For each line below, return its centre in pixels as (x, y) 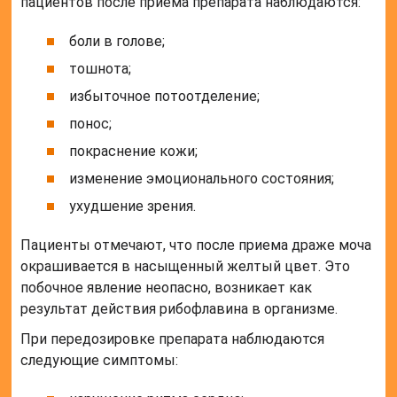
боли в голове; (117, 42)
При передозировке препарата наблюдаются (173, 339)
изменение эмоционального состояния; (202, 179)
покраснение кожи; (134, 152)
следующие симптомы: (100, 361)
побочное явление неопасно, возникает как (167, 288)
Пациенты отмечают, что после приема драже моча (196, 245)
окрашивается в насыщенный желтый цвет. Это (186, 267)
